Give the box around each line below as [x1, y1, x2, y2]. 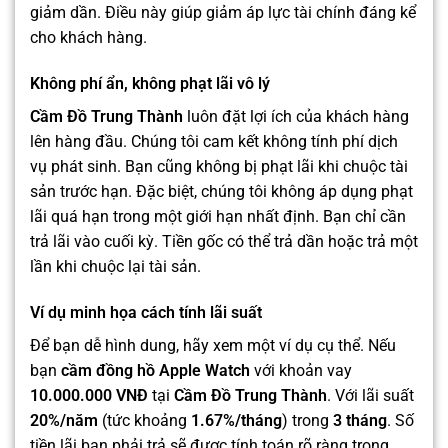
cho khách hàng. [30, 28, 147, 48]
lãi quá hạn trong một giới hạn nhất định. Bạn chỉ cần [30, 206, 406, 226]
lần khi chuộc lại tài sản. [30, 256, 201, 276]
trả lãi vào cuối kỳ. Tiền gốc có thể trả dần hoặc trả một [30, 231, 418, 251]
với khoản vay [250, 360, 352, 380]
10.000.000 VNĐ [30, 385, 148, 405]
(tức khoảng [98, 410, 191, 430]
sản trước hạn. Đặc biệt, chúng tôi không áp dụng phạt [30, 181, 413, 201]
